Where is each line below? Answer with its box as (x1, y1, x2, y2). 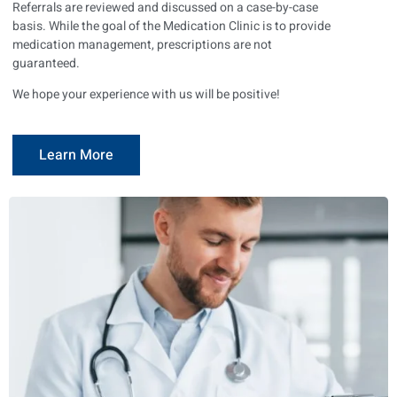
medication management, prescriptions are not (12, 35, 272, 54)
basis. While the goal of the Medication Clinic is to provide (12, 16, 331, 35)
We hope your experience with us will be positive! (12, 85, 280, 105)
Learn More (39, 144, 113, 167)
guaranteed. (12, 53, 80, 73)
